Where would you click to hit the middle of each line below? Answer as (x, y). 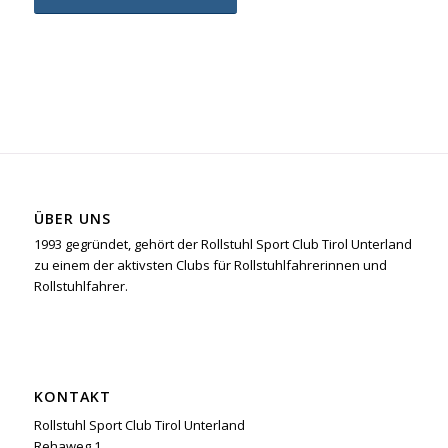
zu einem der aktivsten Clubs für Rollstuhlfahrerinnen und (210, 265)
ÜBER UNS (72, 219)
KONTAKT (72, 397)
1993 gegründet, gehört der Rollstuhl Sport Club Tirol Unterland (222, 244)
